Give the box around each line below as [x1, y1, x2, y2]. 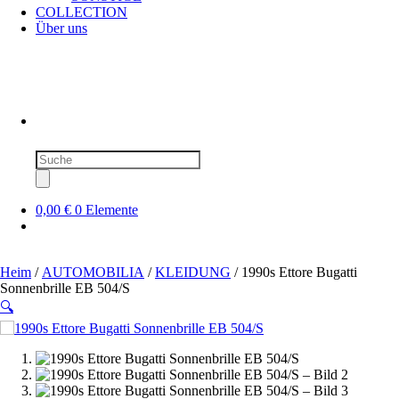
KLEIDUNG [155, 264, 231, 280]
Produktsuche [35, 149, 111, 165]
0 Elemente [75, 201, 138, 217]
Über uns [36, 20, 87, 36]
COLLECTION [36, 4, 127, 20]
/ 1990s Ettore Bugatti [231, 264, 357, 280]
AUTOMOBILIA [42, 264, 144, 280]
